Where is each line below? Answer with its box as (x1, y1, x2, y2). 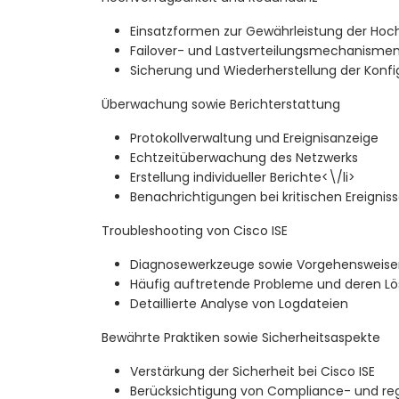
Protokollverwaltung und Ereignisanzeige (130, 129, 379, 148)
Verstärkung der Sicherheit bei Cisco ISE (130, 362, 375, 381)
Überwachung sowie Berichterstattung (102, 95, 340, 114)
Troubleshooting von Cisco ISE (102, 222, 288, 240)
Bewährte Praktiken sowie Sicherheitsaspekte (102, 329, 380, 347)
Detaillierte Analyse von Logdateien (130, 295, 348, 313)
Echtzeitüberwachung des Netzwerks (130, 149, 358, 167)
